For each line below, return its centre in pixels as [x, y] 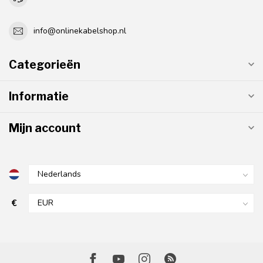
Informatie [39, 96]
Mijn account [45, 128]
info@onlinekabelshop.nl [80, 31]
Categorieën [45, 64]
